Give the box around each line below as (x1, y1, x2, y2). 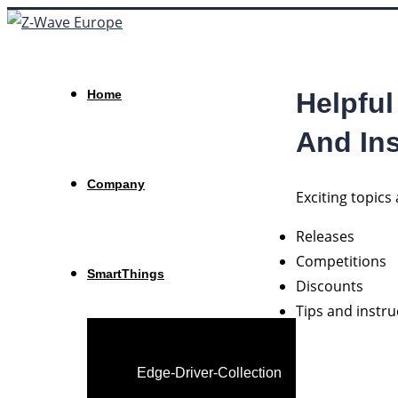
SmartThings (87, 267, 164, 281)
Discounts (296, 276, 363, 297)
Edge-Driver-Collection (137, 365, 282, 380)
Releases (296, 227, 354, 247)
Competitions (296, 251, 386, 272)
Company (87, 177, 145, 191)
